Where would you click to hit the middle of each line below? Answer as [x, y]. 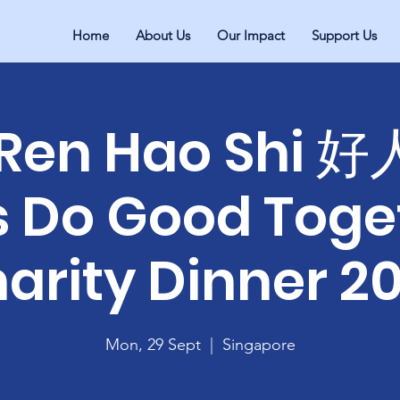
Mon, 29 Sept [153, 345]
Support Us [345, 35]
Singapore [258, 345]
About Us [163, 35]
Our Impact [251, 35]
